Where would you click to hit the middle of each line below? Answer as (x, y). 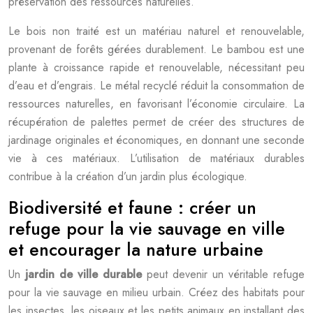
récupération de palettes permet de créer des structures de (156, 122)
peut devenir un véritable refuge (226, 274)
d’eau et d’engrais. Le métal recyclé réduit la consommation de (156, 86)
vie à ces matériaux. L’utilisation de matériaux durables (156, 158)
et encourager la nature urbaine (136, 249)
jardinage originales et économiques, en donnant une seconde (156, 140)
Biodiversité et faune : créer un (132, 208)
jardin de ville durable (86, 274)
